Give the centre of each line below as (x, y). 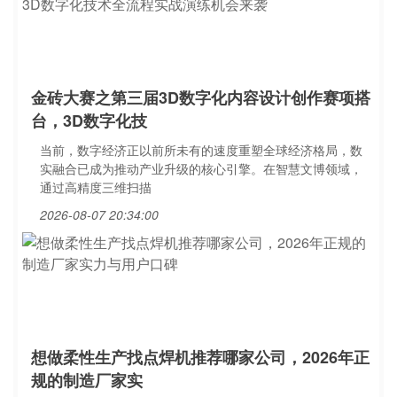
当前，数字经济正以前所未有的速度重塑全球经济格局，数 (201, 150)
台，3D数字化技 (89, 121)
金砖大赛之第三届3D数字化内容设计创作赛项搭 (201, 97)
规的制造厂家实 (87, 380)
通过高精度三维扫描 (96, 187)
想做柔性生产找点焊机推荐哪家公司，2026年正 (200, 357)
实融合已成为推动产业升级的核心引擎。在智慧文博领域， (201, 168)
